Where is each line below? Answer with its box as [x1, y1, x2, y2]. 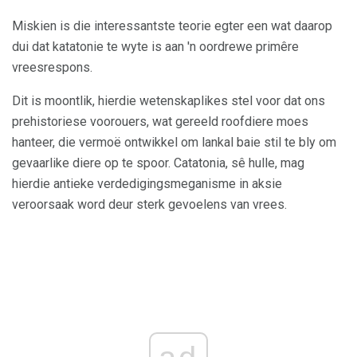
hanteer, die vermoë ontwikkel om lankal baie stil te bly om [12, 135, 336, 151]
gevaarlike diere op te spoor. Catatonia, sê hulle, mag [12, 155, 304, 171]
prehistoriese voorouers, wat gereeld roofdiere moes [12, 114, 308, 130]
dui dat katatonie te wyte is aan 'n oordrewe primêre [12, 39, 299, 55]
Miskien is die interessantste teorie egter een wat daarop [12, 18, 332, 34]
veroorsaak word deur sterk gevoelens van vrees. [12, 197, 287, 213]
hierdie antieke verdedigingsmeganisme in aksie [12, 176, 282, 192]
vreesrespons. [12, 60, 92, 76]
